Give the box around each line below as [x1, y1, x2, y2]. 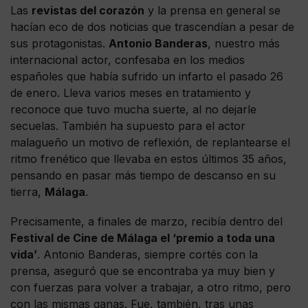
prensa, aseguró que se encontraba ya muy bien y [10, 263, 275, 278]
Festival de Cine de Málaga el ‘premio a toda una [10, 230, 275, 245]
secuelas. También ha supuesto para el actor [10, 118, 245, 133]
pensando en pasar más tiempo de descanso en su [10, 168, 276, 182]
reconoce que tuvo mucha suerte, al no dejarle [10, 102, 256, 116]
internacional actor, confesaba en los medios [10, 52, 245, 67]
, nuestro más [208, 36, 280, 50]
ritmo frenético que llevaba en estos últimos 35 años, [10, 151, 287, 166]
